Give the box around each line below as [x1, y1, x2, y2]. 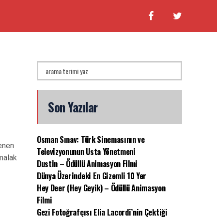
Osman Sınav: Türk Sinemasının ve [37, 134, 145, 145]
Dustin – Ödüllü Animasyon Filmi [37, 158, 138, 170]
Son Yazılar [48, 98, 98, 116]
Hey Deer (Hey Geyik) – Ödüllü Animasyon [37, 182, 166, 194]
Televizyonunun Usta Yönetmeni [37, 146, 136, 157]
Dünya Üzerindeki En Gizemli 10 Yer [37, 170, 147, 182]
